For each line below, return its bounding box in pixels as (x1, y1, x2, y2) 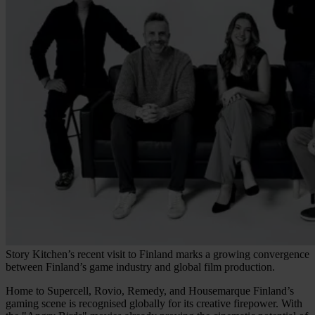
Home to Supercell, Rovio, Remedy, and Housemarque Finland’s (6, 284, 294, 297)
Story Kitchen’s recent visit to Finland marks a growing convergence (6, 247, 309, 260)
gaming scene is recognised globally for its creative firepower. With (6, 297, 302, 309)
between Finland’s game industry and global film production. (6, 260, 275, 273)
